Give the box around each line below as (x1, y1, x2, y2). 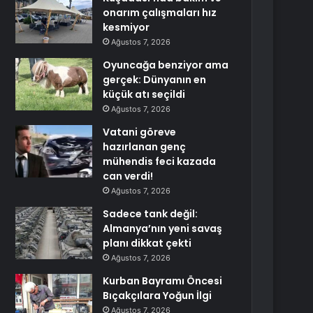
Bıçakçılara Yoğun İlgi (103, 289, 212, 303)
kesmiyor (103, 20, 150, 34)
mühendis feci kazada (103, 154, 217, 168)
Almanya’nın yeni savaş (103, 221, 223, 235)
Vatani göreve (103, 125, 177, 139)
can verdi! (103, 169, 154, 183)
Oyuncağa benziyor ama (103, 58, 229, 72)
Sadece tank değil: (103, 207, 198, 221)
